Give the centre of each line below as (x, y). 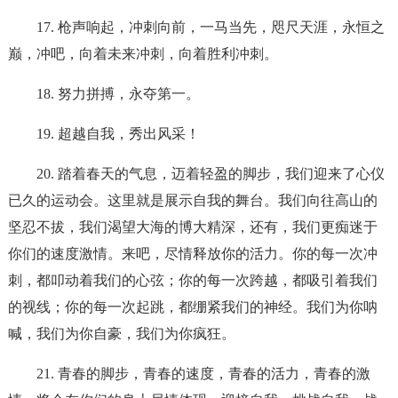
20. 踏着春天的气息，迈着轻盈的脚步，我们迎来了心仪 (210, 174)
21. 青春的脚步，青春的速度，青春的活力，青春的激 (203, 374)
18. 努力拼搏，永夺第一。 (118, 94)
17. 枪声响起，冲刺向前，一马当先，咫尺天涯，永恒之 (210, 27)
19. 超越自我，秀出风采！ (118, 134)
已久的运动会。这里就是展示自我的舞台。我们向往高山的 (192, 200)
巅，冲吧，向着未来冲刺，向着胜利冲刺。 (143, 54)
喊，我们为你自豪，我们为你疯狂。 (121, 334)
